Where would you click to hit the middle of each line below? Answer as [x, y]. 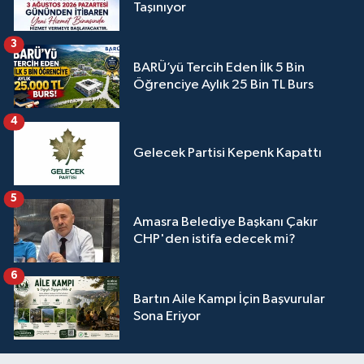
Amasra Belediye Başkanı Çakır [225, 222]
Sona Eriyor [167, 316]
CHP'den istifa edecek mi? [214, 239]
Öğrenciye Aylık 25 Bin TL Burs [223, 84]
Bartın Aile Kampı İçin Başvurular [229, 299]
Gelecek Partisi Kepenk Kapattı [227, 154]
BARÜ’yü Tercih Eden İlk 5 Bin [219, 67]
